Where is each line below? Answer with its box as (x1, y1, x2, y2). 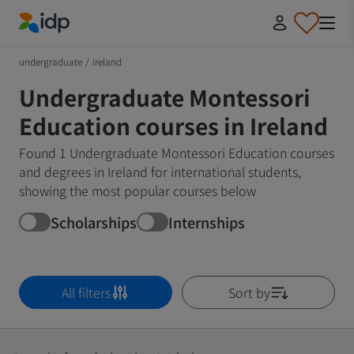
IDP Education (18, 32, 100, 52)
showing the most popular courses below (19, 181, 256, 200)
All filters (62, 283, 111, 302)
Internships (168, 211, 245, 232)
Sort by (228, 283, 270, 302)
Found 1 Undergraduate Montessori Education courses (19, 143, 334, 162)
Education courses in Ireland (19, 110, 328, 141)
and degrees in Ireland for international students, (19, 162, 301, 181)
